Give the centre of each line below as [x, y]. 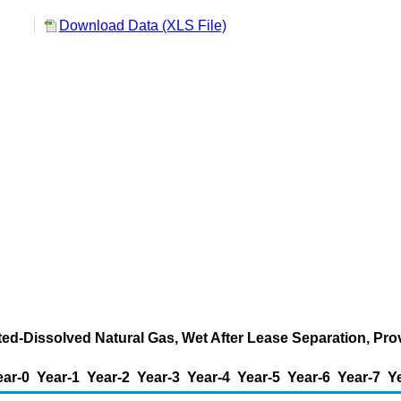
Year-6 [309, 377]
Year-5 [259, 377]
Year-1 [58, 377]
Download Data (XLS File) [143, 26]
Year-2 [108, 377]
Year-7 [359, 377]
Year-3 [158, 377]
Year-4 [209, 377]
